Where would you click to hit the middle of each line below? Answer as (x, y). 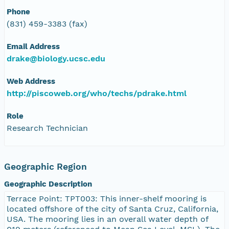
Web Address (31, 81)
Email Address (33, 46)
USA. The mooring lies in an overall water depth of (108, 219)
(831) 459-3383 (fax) (47, 24)
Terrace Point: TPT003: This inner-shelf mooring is (107, 198)
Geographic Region (45, 166)
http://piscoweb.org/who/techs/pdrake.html (97, 93)
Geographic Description (48, 184)
